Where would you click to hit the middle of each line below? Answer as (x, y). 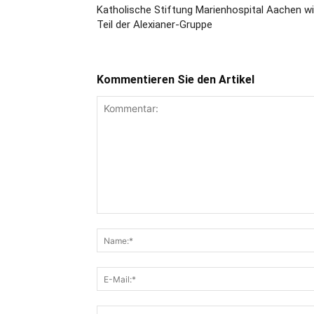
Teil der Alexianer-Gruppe (155, 25)
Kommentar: (123, 221)
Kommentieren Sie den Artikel (176, 80)
